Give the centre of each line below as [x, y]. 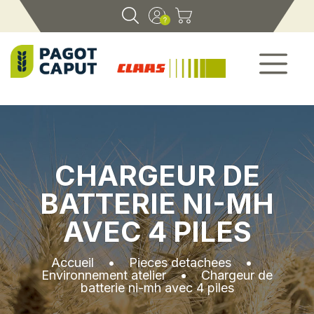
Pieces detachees [180, 262]
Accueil [73, 262]
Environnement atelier [104, 275]
